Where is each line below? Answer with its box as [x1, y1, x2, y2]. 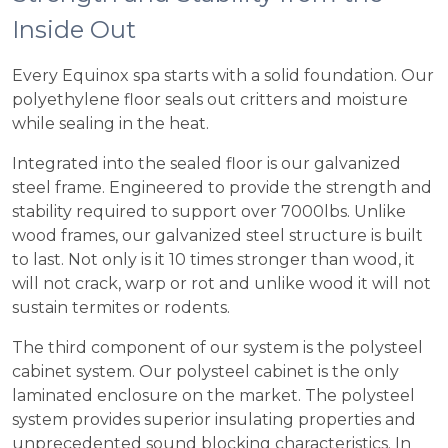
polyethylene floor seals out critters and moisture [12, 90, 408, 109]
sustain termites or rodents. [12, 298, 230, 317]
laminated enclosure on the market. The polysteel [12, 386, 415, 405]
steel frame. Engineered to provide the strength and [12, 178, 432, 197]
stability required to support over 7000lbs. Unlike [12, 202, 406, 221]
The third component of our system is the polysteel [12, 338, 423, 357]
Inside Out [12, 15, 136, 44]
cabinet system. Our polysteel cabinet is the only [12, 362, 399, 381]
